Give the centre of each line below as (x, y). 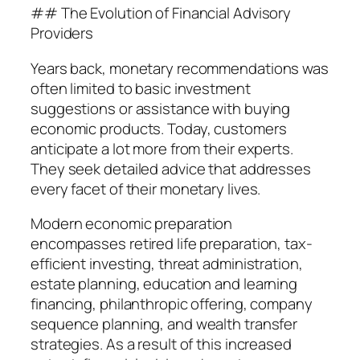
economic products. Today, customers (159, 128)
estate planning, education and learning (164, 284)
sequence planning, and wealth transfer (164, 324)
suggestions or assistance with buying (161, 108)
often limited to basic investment (141, 88)
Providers (62, 33)
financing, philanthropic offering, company (172, 304)
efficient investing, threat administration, (167, 264)
